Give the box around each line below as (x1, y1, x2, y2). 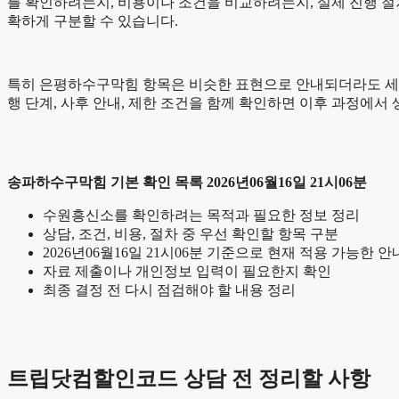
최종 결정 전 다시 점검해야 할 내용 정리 (43, 282, 296, 298)
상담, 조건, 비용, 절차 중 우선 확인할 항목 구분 (43, 226, 338, 242)
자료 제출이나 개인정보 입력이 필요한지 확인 (43, 264, 331, 280)
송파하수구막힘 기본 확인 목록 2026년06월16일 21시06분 (7, 175, 367, 191)
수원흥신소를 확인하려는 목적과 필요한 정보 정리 (43, 208, 360, 224)
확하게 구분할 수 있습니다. (7, 13, 178, 29)
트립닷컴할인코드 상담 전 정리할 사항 (7, 366, 370, 390)
